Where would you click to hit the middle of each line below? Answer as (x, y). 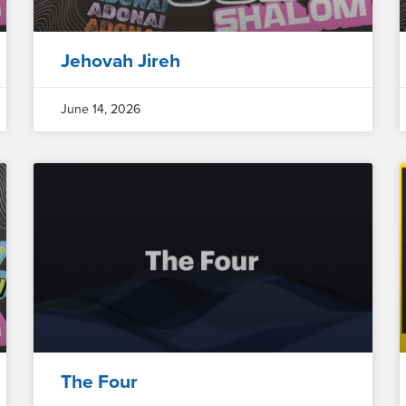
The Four (100, 382)
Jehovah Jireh (121, 62)
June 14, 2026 (101, 110)
